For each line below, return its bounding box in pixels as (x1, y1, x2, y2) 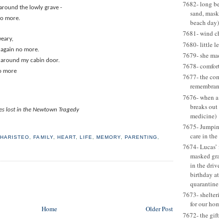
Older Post (146, 204, 173, 213)
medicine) (190, 111, 217, 120)
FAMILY (33, 134, 53, 140)
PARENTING (124, 134, 158, 140)
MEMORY (96, 134, 121, 140)
